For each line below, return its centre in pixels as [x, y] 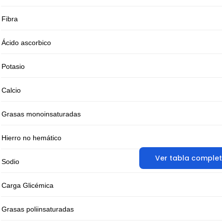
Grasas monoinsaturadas [41, 114]
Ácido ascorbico [26, 43]
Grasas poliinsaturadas [37, 209]
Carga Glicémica [27, 186]
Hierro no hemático [31, 138]
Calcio [11, 90]
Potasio [13, 67]
